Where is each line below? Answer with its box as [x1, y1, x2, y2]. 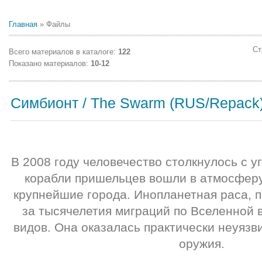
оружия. [179, 236, 225, 251]
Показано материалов [9, 59, 86, 68]
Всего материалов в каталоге [9, 47, 113, 56]
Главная [9, 20, 37, 29]
